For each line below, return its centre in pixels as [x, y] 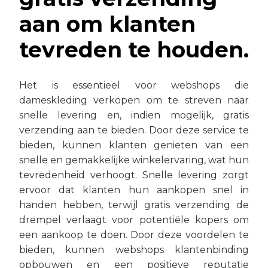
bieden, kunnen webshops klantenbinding [134, 249]
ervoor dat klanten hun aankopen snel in [134, 190]
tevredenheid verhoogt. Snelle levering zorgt [134, 175]
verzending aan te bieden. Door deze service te [134, 130]
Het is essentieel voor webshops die [134, 85]
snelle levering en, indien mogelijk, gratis [134, 115]
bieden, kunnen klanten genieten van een [134, 145]
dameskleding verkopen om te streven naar [134, 100]
